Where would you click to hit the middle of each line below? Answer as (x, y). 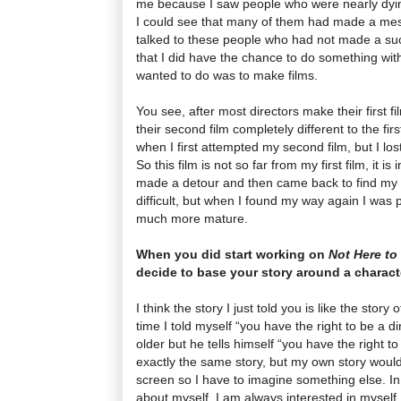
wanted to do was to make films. (227, 75)
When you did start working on (232, 254)
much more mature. (192, 218)
